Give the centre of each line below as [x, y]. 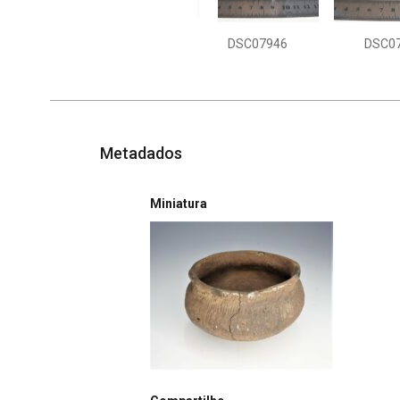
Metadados [141, 153]
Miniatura [179, 203]
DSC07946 [258, 44]
